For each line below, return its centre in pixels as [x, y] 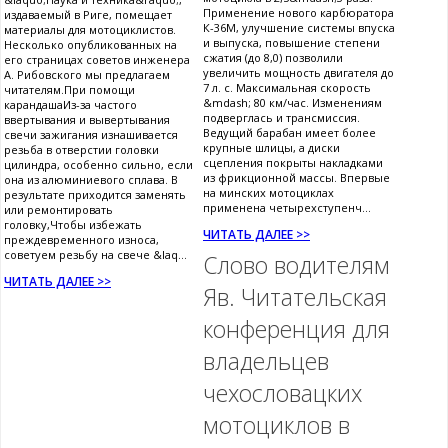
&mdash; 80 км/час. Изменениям [292, 103]
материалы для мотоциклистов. [90, 30]
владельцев [266, 361]
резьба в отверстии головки [81, 150]
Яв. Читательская [295, 297]
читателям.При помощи [69, 90]
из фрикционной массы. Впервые [296, 178]
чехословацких [282, 393]
